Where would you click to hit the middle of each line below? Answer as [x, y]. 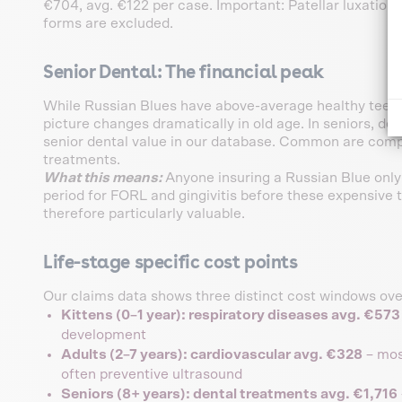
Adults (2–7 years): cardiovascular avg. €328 [212, 354]
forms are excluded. [108, 23]
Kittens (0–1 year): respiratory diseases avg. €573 [231, 315]
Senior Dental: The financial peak [184, 71]
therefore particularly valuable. [144, 213]
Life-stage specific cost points [170, 262]
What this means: [104, 177]
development [104, 334]
